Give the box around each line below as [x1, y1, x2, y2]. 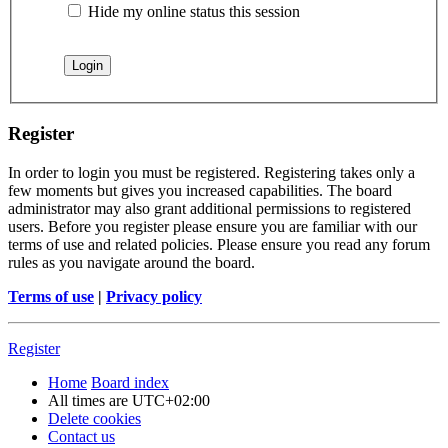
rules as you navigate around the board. [8, 253, 255, 271]
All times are [48, 391, 132, 409]
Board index [91, 373, 169, 391]
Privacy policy [106, 287, 202, 305]
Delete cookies [48, 409, 141, 427]
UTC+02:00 [132, 391, 210, 409]
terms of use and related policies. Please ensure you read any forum [8, 235, 430, 253]
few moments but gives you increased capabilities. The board [8, 181, 392, 199]
